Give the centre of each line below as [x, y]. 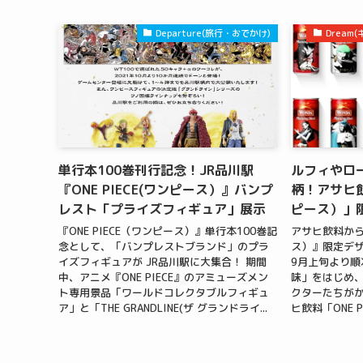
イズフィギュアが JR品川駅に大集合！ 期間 [162, 262]
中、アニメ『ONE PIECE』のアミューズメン [163, 278]
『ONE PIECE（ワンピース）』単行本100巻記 [168, 231]
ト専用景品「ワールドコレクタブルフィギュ [164, 293]
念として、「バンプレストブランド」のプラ [164, 247]
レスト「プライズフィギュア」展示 [162, 209]
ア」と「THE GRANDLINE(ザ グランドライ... [163, 308]
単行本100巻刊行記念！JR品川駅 [156, 170]
